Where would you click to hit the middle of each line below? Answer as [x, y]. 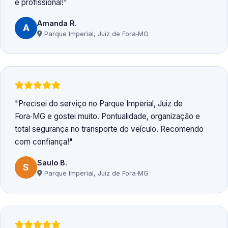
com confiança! [42, 142]
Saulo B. [52, 162]
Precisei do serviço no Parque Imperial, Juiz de [101, 104]
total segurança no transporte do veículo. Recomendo [109, 129]
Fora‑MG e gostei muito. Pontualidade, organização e [107, 117]
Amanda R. [57, 23]
